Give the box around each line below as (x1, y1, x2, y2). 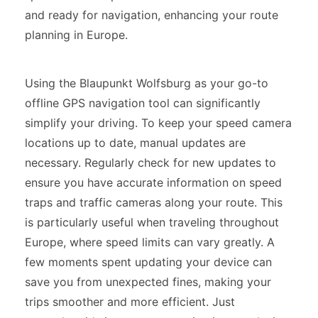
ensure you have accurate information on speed (25, 175, 282, 190)
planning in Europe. (25, 28, 128, 42)
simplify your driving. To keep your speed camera (25, 116, 292, 130)
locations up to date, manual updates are (25, 136, 246, 150)
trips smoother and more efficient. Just (25, 295, 235, 309)
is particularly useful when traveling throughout (25, 215, 279, 229)
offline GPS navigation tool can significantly (25, 96, 261, 110)
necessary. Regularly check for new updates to (25, 155, 276, 170)
